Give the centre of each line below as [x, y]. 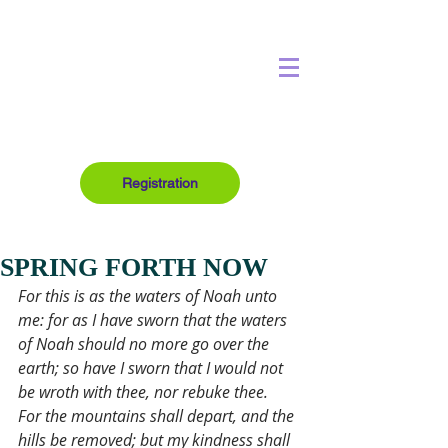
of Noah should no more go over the [145, 344]
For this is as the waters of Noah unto [149, 296]
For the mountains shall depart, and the [158, 416]
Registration [160, 183]
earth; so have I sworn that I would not [152, 368]
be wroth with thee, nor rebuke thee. [143, 392]
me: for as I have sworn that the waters [154, 320]
